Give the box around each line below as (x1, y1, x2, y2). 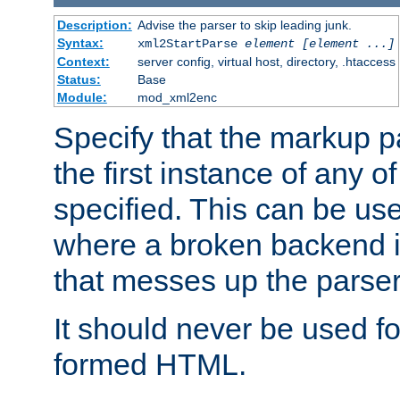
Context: (56, 54, 110, 69)
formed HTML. (54, 346, 246, 381)
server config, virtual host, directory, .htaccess (137, 54, 396, 69)
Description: (56, 17, 132, 32)
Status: (56, 71, 101, 87)
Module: (56, 89, 107, 104)
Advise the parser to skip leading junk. (137, 17, 352, 32)
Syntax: (56, 35, 104, 50)
